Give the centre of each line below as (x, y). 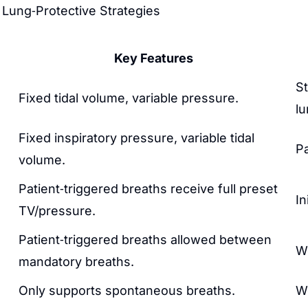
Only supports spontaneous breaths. (127, 290)
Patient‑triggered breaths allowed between (145, 240)
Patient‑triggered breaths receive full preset (148, 189)
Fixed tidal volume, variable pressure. (129, 98)
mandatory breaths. (76, 262)
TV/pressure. (57, 211)
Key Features (154, 58)
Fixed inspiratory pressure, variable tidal (136, 138)
